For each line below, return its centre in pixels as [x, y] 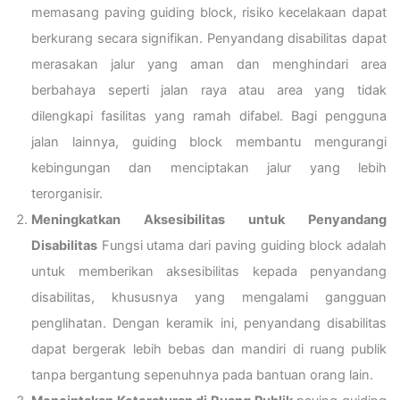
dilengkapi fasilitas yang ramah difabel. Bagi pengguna [209, 116]
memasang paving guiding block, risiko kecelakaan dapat [209, 12]
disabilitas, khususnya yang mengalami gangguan [209, 297]
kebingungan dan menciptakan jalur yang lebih [209, 167]
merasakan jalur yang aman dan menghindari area [209, 64]
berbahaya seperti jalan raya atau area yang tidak [209, 90]
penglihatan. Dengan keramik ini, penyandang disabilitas [209, 323]
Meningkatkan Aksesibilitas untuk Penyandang [209, 219]
